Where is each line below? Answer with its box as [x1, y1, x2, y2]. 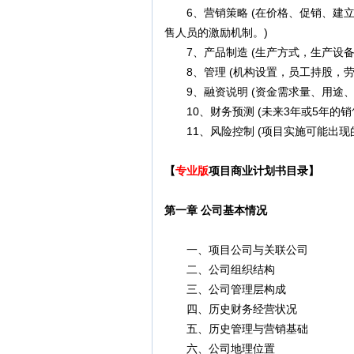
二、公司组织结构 [164, 263, 275, 276]
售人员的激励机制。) [164, 26, 268, 39]
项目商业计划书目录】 [209, 164, 319, 177]
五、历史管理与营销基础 [164, 322, 308, 335]
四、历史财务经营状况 [164, 303, 297, 315]
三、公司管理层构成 [164, 283, 286, 296]
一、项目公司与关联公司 [164, 243, 308, 256]
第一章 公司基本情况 [164, 204, 267, 217]
